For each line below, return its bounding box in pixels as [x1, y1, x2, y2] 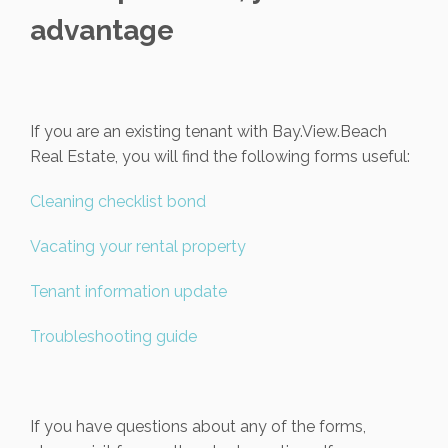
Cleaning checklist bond [30, 192, 206, 211]
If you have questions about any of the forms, [30, 417, 366, 436]
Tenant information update [30, 282, 227, 301]
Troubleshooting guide [30, 327, 197, 346]
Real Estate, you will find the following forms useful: [30, 147, 410, 166]
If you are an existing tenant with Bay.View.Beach [30, 122, 387, 141]
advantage [30, 14, 174, 47]
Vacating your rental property [30, 237, 246, 256]
